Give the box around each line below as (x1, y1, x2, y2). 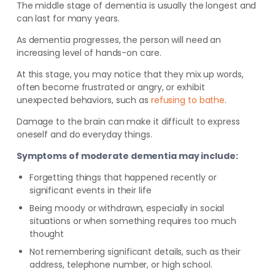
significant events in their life (29, 184, 152, 196)
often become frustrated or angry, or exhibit (16, 81, 205, 93)
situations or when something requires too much (29, 215, 237, 227)
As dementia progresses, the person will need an (16, 34, 222, 46)
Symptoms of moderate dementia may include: (16, 150, 238, 162)
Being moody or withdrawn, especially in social (29, 202, 225, 214)
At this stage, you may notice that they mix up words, (16, 68, 244, 80)
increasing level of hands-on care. (16, 47, 161, 59)
